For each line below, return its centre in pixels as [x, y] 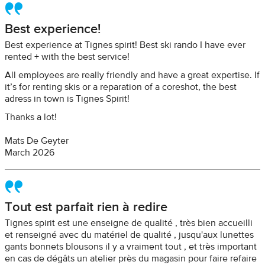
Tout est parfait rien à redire [86, 207]
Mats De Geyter [37, 141]
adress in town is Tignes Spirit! [67, 99]
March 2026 [30, 153]
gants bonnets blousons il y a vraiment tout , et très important [131, 247]
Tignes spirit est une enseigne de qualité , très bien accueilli [129, 224]
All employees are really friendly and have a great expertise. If [132, 76]
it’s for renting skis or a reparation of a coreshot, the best [121, 88]
